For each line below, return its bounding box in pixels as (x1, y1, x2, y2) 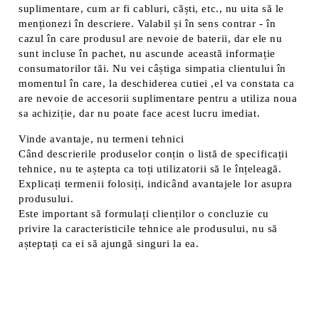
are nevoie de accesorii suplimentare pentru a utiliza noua (19, 93, 298, 104)
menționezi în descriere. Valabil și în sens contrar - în (19, 18, 276, 29)
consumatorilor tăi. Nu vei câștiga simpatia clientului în (19, 63, 286, 74)
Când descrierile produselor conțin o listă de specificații (19, 148, 288, 159)
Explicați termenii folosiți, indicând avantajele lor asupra (19, 178, 293, 189)
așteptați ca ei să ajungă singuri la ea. (19, 238, 199, 249)
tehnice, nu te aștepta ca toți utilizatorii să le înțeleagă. (19, 163, 282, 174)
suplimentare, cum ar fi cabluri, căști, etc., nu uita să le (19, 3, 285, 14)
